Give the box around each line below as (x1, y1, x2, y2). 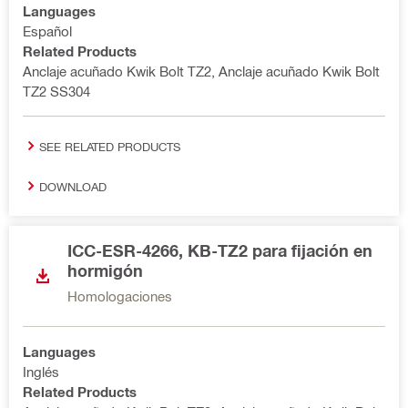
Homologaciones (67, 288, 172, 304)
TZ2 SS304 (23, 83, 90, 99)
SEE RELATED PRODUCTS (39, 138, 180, 153)
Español (23, 23, 72, 39)
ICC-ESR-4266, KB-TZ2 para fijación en (67, 240, 372, 260)
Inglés (23, 363, 59, 380)
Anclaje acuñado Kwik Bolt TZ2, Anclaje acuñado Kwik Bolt (23, 63, 380, 79)
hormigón (67, 260, 143, 280)
